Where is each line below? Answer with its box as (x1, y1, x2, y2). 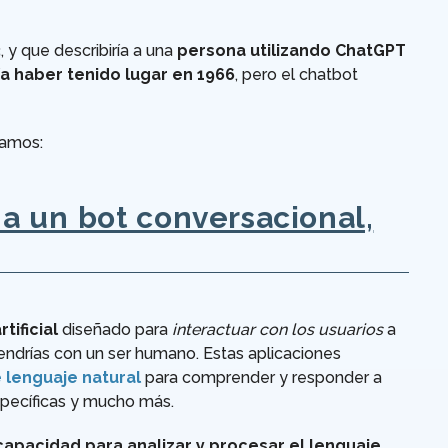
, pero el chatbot (235, 65, 358, 85)
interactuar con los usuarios (172, 320, 383, 340)
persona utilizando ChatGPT (177, 41, 406, 61)
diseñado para (58, 320, 172, 340)
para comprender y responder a (141, 368, 382, 388)
